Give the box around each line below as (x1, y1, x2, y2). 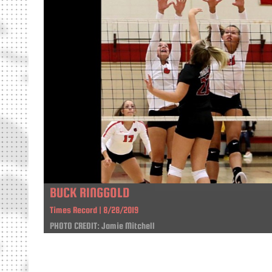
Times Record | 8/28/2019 (50, 205, 138, 215)
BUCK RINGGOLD (50, 184, 130, 200)
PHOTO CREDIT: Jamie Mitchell (50, 220, 155, 231)
